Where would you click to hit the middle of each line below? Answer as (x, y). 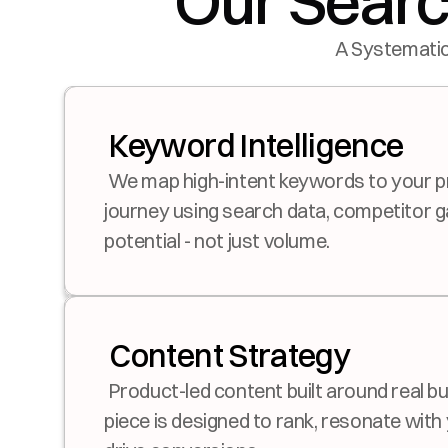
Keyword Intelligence (256, 145)
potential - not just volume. (217, 240)
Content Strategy (230, 355)
